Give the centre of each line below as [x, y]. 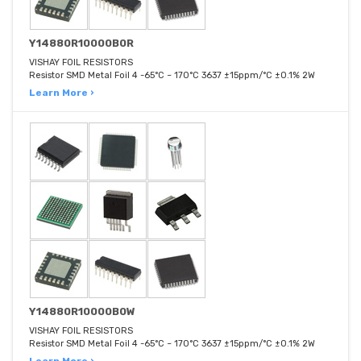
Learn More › [61, 93]
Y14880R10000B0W [82, 312]
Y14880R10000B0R [81, 44]
